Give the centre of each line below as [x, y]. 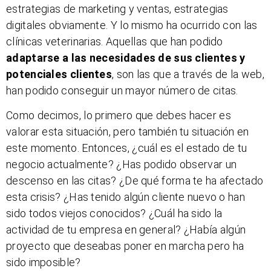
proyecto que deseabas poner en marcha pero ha [125, 246]
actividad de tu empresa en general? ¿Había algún [126, 230]
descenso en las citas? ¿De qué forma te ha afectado [135, 181]
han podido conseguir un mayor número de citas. [122, 90]
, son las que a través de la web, [188, 74]
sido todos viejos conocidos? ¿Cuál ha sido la [114, 214]
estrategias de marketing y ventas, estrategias [117, 8]
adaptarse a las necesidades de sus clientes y [126, 57]
